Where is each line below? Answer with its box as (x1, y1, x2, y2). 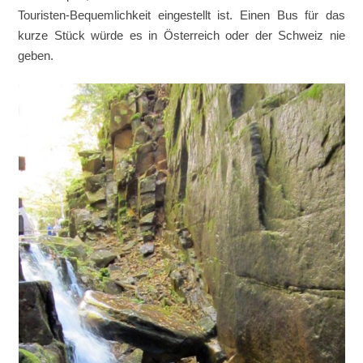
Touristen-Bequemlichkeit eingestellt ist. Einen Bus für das (18, 7, 345, 22)
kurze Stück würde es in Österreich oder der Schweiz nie (18, 28, 345, 42)
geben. (18, 48, 54, 62)
